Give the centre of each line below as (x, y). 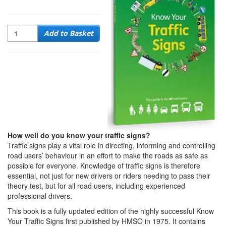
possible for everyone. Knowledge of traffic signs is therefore (104, 166)
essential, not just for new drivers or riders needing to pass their (109, 176)
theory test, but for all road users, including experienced (96, 186)
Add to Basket (69, 33)
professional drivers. (40, 196)
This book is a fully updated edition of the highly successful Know (111, 211)
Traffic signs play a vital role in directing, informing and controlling (111, 146)
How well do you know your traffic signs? (79, 135)
